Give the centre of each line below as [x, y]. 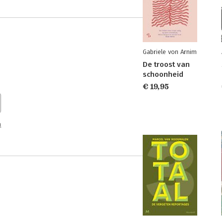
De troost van [166, 64]
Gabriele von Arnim [170, 52]
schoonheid [163, 74]
